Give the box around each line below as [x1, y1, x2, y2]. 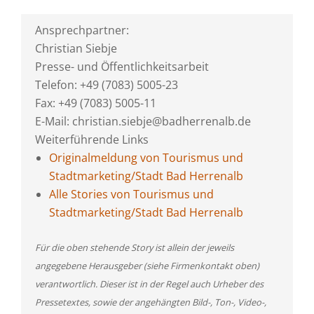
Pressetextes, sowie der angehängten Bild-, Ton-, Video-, [35, 296, 266, 308]
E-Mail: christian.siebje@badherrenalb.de [35, 114, 251, 129]
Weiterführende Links [35, 132, 149, 147]
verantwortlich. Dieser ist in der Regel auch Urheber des [35, 278, 264, 290]
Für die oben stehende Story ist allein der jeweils [35, 241, 234, 254]
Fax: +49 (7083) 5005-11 [35, 95, 156, 111]
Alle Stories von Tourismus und [49, 186, 214, 202]
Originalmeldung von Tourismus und [49, 150, 243, 165]
